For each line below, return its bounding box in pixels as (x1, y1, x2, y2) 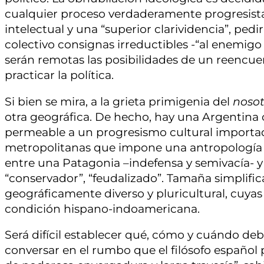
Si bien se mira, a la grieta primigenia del (5, 94, 233, 108)
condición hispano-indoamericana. (5, 202, 200, 216)
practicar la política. (5, 68, 114, 82)
